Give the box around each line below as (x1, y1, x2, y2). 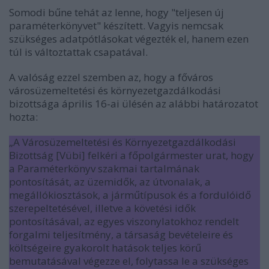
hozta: (9, 110, 38, 124)
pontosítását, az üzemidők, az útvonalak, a (9, 175, 211, 189)
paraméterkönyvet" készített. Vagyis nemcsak (9, 19, 223, 32)
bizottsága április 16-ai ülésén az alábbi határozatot (9, 97, 258, 110)
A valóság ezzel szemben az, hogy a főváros (9, 70, 213, 84)
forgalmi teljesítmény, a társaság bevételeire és (9, 228, 233, 241)
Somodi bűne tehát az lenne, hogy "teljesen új (9, 5, 224, 19)
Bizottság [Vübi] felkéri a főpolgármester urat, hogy (9, 148, 254, 162)
